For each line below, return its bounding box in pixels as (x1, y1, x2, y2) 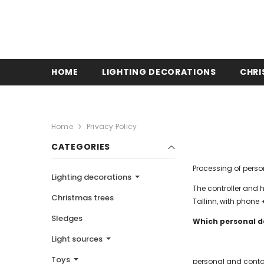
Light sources (51, 233, 104, 245)
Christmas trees (51, 192, 114, 204)
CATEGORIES (51, 141, 110, 153)
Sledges (51, 213, 82, 225)
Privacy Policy (86, 121, 137, 132)
